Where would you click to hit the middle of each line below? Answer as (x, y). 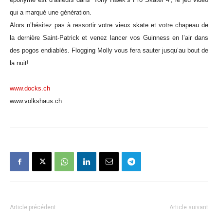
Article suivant (189, 207)
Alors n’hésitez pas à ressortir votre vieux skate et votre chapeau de (109, 25)
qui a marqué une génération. (51, 12)
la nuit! (20, 63)
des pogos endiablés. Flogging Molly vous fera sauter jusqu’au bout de (109, 50)
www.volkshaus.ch (36, 101)
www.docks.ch (30, 88)
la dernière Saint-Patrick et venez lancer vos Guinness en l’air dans (109, 38)
